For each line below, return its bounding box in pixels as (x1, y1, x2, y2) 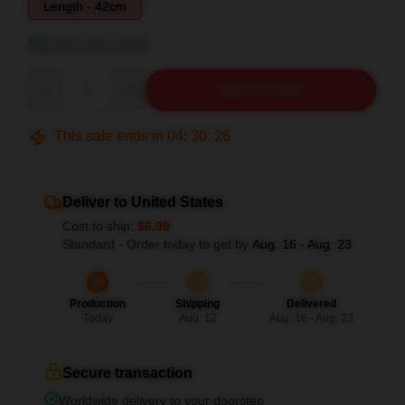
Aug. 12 (178, 312, 217, 325)
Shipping (175, 297, 220, 310)
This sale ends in (51, 128, 167, 144)
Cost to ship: (62, 219, 137, 233)
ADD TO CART (217, 83, 304, 98)
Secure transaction (62, 365, 193, 381)
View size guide (47, 36, 149, 52)
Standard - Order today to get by (62, 237, 252, 251)
